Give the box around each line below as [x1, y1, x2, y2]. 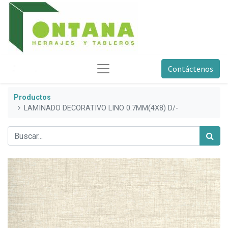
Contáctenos [167, 64, 213, 74]
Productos [14, 93, 51, 102]
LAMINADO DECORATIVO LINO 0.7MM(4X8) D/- [24, 103, 179, 112]
